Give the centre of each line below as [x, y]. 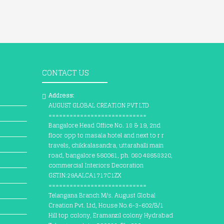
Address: [61, 95]
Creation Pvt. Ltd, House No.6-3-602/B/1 [106, 205]
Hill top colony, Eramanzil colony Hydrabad [110, 215]
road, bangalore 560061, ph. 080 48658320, [110, 155]
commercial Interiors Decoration [96, 165]
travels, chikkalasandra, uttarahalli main [106, 145]
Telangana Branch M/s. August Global [102, 195]
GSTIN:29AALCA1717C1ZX [85, 175]
